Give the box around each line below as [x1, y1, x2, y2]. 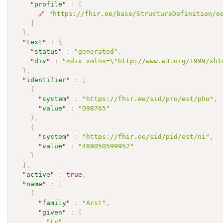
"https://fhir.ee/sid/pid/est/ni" [82, 132, 210, 140]
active [26, 170, 51, 178]
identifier [26, 76, 67, 84]
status [34, 47, 59, 55]
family [42, 199, 67, 207]
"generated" [74, 47, 118, 55]
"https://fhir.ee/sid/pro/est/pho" [82, 95, 214, 103]
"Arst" [82, 199, 107, 207]
